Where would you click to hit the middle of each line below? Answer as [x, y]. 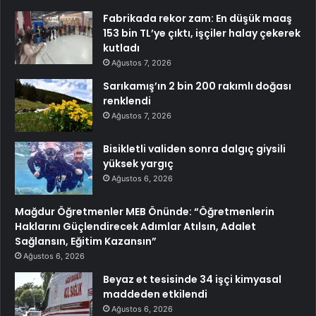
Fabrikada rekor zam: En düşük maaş [197, 19]
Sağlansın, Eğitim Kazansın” [86, 242]
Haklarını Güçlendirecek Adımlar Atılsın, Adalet [135, 227]
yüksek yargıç [138, 164]
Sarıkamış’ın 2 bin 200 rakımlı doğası [197, 86]
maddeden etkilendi [155, 294]
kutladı [121, 48]
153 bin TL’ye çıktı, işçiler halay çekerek [202, 34]
